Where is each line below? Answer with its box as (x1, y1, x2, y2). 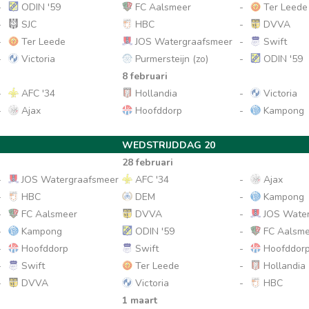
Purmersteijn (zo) (132, 52, 209, 66)
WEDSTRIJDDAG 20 (122, 139, 216, 152)
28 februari (122, 156, 174, 169)
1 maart (122, 294, 158, 307)
